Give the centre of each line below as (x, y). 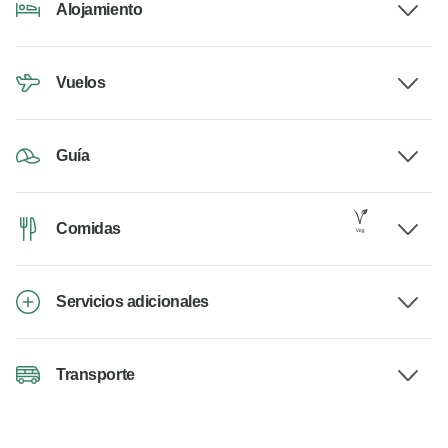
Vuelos (81, 83)
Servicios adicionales (132, 302)
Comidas (88, 229)
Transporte (95, 375)
